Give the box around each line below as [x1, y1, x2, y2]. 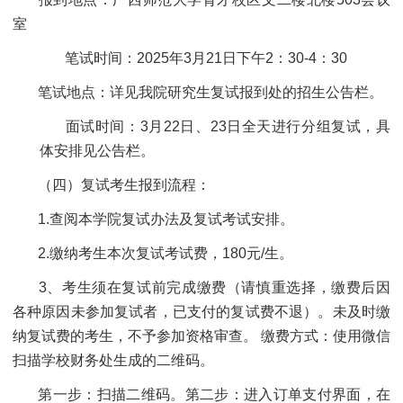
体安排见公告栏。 [40, 143, 155, 158]
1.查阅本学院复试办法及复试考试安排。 [34, 211, 294, 227]
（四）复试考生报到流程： [34, 177, 210, 193]
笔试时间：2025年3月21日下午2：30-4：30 [61, 50, 347, 66]
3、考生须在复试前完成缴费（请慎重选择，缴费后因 [34, 280, 390, 295]
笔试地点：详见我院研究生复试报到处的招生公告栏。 [34, 85, 383, 100]
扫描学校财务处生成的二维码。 [13, 353, 214, 368]
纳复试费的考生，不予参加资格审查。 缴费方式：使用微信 [13, 328, 390, 344]
